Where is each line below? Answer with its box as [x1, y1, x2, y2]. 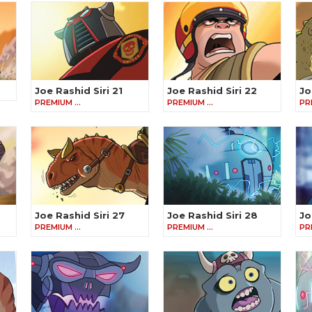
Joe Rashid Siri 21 [35, 85, 123, 97]
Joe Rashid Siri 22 [167, 85, 257, 97]
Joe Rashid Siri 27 [35, 210, 125, 221]
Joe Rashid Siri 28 [167, 210, 258, 221]
